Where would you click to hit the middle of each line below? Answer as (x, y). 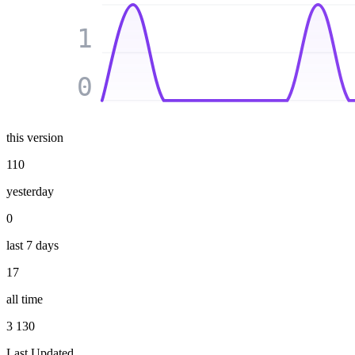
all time (25, 299)
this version (35, 137)
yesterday (30, 191)
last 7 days (32, 245)
